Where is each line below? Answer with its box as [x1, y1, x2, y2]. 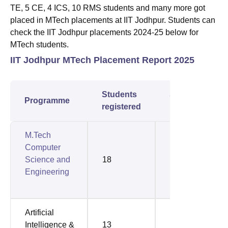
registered [102, 102, 141, 111]
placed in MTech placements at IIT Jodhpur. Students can [10, 15, 215, 24]
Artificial [25, 208, 54, 217]
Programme [24, 96, 70, 105]
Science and [25, 155, 70, 164]
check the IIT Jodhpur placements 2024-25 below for [10, 27, 198, 37]
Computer [25, 142, 61, 152]
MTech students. [10, 40, 71, 49]
